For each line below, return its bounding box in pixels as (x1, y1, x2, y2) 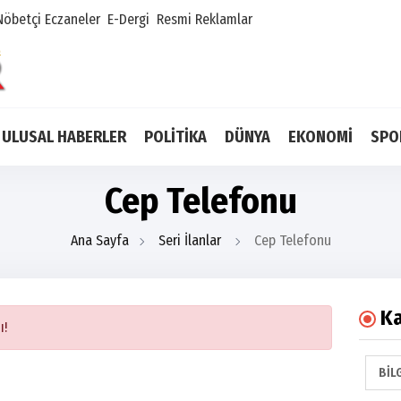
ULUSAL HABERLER (2, 127, 126, 147)
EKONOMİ (288, 127, 353, 147)
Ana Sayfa (70, 232, 129, 249)
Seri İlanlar (154, 232, 225, 249)
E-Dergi (107, 11, 149, 28)
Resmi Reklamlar (157, 11, 252, 28)
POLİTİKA (144, 127, 207, 147)
